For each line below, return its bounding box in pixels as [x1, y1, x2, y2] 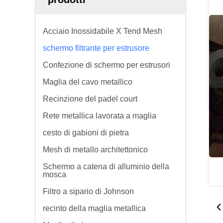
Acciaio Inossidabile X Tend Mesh [43, 27, 162, 35]
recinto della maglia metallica [43, 204, 146, 213]
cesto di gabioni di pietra [43, 128, 129, 137]
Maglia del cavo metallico [43, 78, 132, 86]
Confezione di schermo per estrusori [43, 61, 170, 69]
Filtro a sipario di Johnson [43, 187, 134, 196]
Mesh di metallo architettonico [43, 145, 148, 154]
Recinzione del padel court [43, 95, 137, 103]
